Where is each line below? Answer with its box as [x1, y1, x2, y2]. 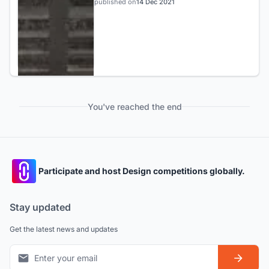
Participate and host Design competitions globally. [38, 166, 245, 177]
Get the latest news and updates [10, 224, 118, 234]
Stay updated [10, 201, 71, 213]
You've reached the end [87, 101, 182, 112]
